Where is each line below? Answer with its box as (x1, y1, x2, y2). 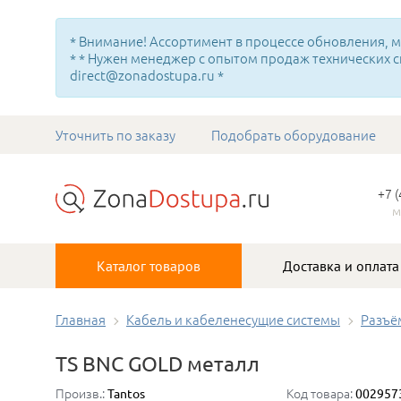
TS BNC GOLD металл (55, 350, 260, 376)
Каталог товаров (97, 257, 200, 275)
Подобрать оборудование (211, 124, 376, 144)
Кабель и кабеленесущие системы (126, 310, 340, 328)
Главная (55, 310, 106, 328)
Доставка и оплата (283, 257, 399, 275)
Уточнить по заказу (55, 124, 175, 144)
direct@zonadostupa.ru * (70, 65, 224, 84)
